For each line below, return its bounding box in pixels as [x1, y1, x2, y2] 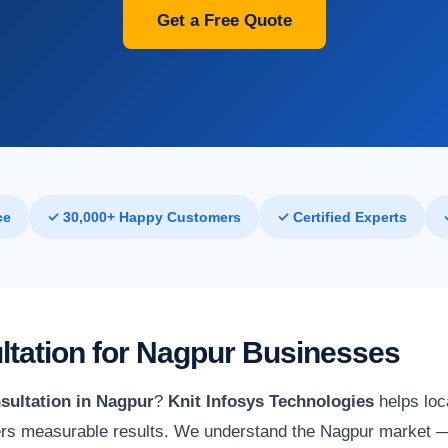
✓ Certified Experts [276, 208, 407, 225]
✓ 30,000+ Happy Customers [46, 208, 241, 225]
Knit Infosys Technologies [168, 391, 374, 411]
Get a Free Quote [156, 11, 292, 31]
